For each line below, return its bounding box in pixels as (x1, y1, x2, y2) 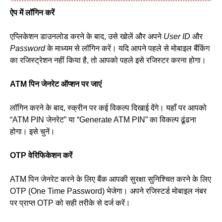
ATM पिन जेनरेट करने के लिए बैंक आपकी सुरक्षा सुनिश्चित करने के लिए (10, 175, 211, 184)
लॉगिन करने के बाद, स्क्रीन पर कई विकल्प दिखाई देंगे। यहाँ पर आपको (10, 104, 207, 112)
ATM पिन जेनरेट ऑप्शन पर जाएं (10, 80, 102, 89)
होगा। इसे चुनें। (10, 127, 55, 136)
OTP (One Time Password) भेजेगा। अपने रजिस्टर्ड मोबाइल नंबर (10, 187, 207, 196)
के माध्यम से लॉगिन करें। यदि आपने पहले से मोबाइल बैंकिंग (45, 44, 210, 53)
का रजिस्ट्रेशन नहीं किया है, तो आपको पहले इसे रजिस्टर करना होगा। (10, 56, 206, 65)
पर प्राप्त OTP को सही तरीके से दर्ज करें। (10, 199, 130, 208)
